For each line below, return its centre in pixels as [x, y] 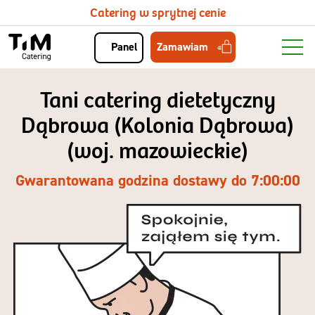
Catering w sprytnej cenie [157, 13]
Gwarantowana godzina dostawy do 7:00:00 [157, 180]
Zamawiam [182, 46]
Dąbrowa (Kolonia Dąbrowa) [157, 126]
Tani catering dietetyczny [157, 101]
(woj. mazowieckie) [157, 152]
